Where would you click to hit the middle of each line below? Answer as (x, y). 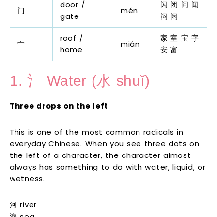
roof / (72, 38)
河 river (23, 205)
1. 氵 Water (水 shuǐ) (80, 81)
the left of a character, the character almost (101, 155)
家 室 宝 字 (180, 38)
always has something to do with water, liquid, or (108, 167)
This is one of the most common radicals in (97, 132)
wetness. (27, 179)
